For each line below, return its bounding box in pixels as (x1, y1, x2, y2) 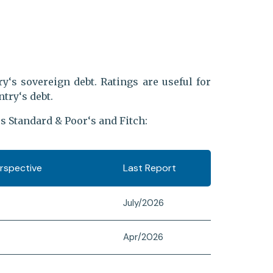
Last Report (123, 161, 176, 174)
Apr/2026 (123, 230, 163, 243)
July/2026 (123, 196, 164, 209)
